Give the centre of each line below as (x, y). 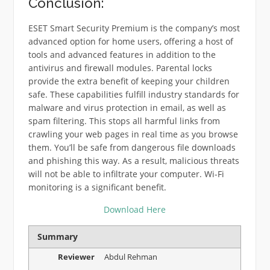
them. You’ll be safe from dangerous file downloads (132, 148)
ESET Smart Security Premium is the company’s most (134, 28)
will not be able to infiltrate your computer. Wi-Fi (126, 174)
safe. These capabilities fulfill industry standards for (133, 95)
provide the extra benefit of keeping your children (129, 81)
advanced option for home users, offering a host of (130, 42)
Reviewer (77, 256)
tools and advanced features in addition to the (122, 55)
